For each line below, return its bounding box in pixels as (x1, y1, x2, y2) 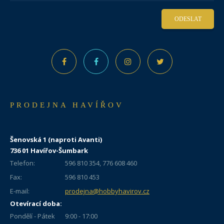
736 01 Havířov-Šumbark (10, 146, 88, 155)
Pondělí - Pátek (10, 211, 55, 220)
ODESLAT (174, 15, 201, 22)
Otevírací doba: (10, 199, 62, 208)
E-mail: (10, 186, 29, 195)
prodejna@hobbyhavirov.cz (65, 186, 149, 195)
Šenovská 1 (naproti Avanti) (10, 135, 102, 144)
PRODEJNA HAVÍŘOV (10, 101, 124, 109)
